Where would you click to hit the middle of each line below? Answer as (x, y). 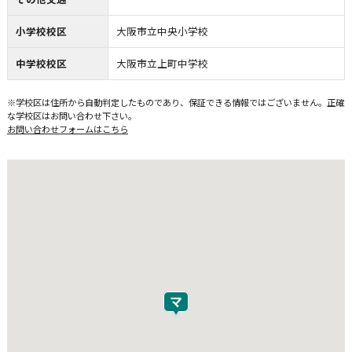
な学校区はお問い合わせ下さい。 (71, 115)
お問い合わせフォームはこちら (67, 128)
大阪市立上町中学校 (162, 63)
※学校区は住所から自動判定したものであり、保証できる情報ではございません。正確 (175, 102)
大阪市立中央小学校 (162, 31)
